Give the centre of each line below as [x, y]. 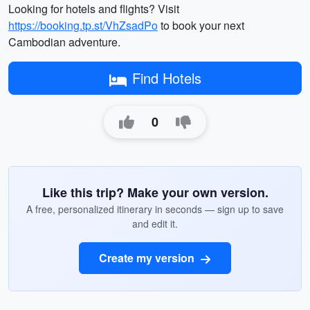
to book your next [201, 25]
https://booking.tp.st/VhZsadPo [83, 25]
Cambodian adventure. [64, 42]
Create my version [148, 258]
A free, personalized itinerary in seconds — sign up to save [155, 209]
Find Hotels [166, 78]
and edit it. [155, 224]
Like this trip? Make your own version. [155, 192]
